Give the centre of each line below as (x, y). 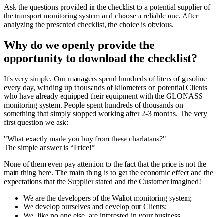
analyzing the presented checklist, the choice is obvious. (89, 25)
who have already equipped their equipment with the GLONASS (103, 96)
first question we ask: (36, 122)
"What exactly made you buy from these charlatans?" (85, 139)
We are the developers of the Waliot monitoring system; (108, 198)
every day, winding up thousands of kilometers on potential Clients (106, 87)
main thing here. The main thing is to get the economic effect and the (108, 172)
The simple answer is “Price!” (49, 147)
